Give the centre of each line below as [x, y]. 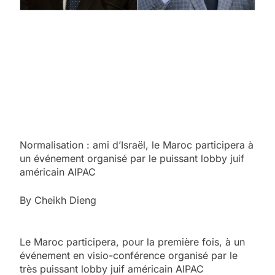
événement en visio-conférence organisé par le [129, 255]
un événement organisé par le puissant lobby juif [132, 158]
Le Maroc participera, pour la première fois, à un [132, 242]
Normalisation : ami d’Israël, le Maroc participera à [137, 145]
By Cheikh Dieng [58, 200]
